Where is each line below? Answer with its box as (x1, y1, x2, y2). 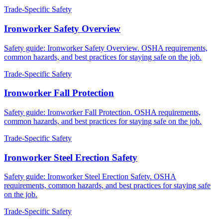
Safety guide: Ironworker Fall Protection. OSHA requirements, (4, 108, 201, 116)
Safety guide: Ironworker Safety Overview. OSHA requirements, (4, 43, 208, 52)
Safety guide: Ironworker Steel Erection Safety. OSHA (4, 172, 176, 181)
